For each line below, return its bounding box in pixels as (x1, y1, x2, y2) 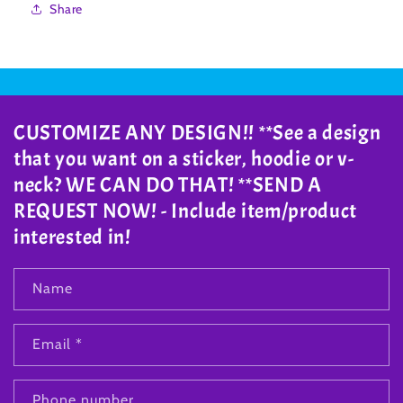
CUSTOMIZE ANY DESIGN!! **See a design (13, 120, 381, 147)
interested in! (13, 224, 131, 251)
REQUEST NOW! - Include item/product (13, 198, 358, 225)
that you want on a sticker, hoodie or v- (13, 146, 354, 173)
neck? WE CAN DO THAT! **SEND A (13, 172, 322, 199)
